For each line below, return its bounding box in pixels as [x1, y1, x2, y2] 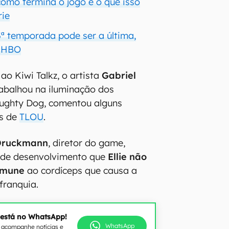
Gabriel [102, 69, 136, 81]
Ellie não [108, 150, 147, 163]
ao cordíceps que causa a [25, 164, 138, 176]
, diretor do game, [48, 136, 126, 149]
